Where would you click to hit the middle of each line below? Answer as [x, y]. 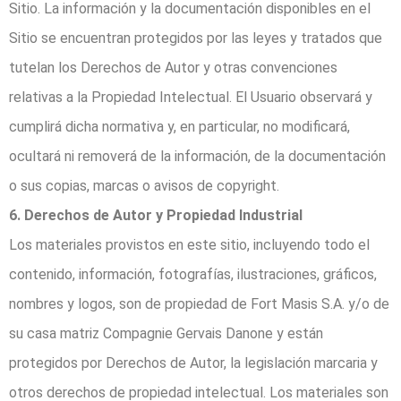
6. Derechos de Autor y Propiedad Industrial [156, 216]
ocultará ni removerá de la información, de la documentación [197, 157]
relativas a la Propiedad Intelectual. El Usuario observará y [191, 98]
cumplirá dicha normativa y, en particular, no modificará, [179, 127]
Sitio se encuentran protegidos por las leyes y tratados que [196, 38]
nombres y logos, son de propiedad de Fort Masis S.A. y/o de [199, 304]
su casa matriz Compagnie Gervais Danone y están [166, 334]
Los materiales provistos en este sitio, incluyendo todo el [189, 245]
